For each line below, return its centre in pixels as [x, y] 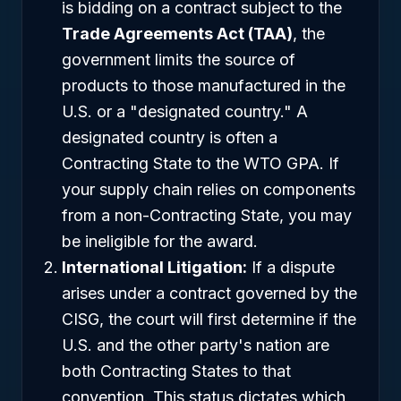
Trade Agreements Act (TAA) [177, 34]
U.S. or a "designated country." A [185, 111]
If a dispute [291, 267]
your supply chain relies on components [209, 189]
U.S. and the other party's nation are [196, 345]
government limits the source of [179, 60]
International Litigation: [154, 267]
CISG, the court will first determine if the [209, 319]
